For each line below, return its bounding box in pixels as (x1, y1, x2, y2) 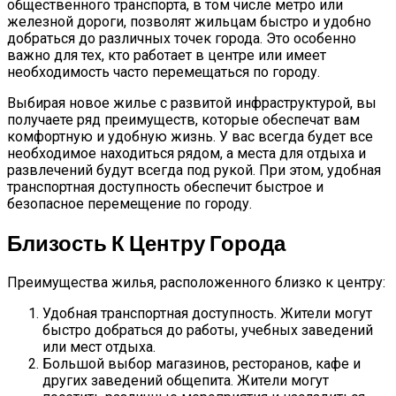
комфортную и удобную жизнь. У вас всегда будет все (7, 128, 373, 146)
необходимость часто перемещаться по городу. (7, 64, 320, 81)
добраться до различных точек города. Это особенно (7, 30, 356, 48)
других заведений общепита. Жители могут (42, 371, 329, 389)
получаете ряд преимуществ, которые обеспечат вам (7, 111, 360, 129)
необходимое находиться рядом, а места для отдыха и (7, 145, 366, 163)
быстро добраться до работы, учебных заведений (42, 321, 373, 339)
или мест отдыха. (42, 338, 156, 355)
